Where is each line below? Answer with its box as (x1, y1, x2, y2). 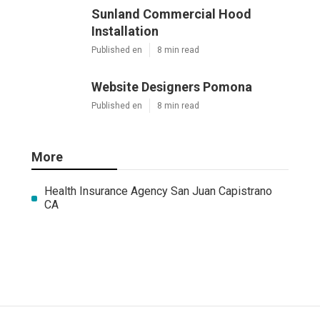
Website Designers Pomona (91, 79, 252, 95)
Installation (91, 24, 159, 39)
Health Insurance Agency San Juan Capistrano (44, 184, 272, 199)
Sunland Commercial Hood (91, 6, 251, 22)
